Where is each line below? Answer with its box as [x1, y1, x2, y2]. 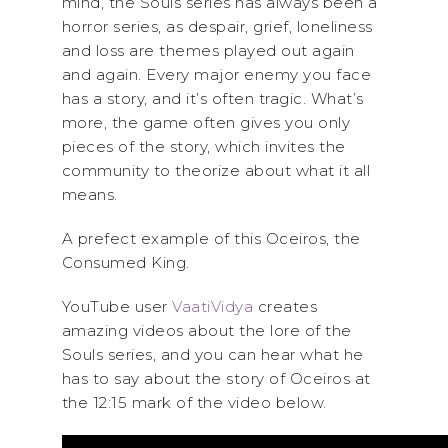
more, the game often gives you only [61, 113, 350, 132]
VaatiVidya [172, 297, 253, 316]
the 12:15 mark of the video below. [61, 393, 327, 412]
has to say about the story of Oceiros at [61, 369, 371, 388]
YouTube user [61, 297, 172, 316]
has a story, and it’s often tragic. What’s [61, 89, 364, 108]
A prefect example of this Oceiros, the [61, 229, 361, 248]
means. [61, 185, 118, 204]
